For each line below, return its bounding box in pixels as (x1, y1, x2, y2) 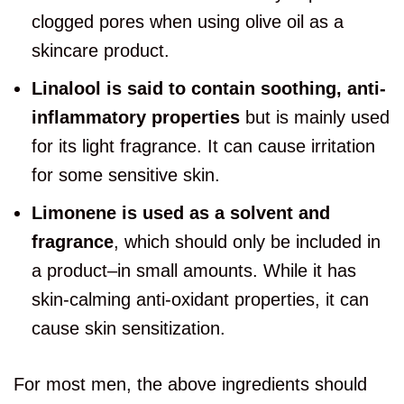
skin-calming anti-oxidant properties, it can (32, 289, 369, 310)
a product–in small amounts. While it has (32, 261, 356, 281)
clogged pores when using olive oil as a (32, 12, 344, 32)
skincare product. (32, 41, 170, 61)
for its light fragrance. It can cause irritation (32, 136, 375, 157)
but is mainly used (240, 107, 390, 128)
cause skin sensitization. (32, 318, 225, 339)
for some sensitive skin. (32, 165, 220, 186)
